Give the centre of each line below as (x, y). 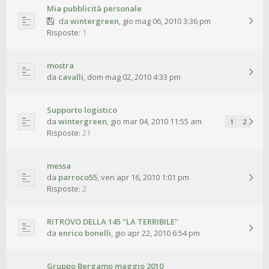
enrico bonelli (85, 233)
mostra (60, 65)
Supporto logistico (82, 110)
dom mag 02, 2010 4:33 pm (134, 77)
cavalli (71, 77)
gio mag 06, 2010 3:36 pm (166, 21)
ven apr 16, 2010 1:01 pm (145, 177)
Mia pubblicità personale (94, 8)
